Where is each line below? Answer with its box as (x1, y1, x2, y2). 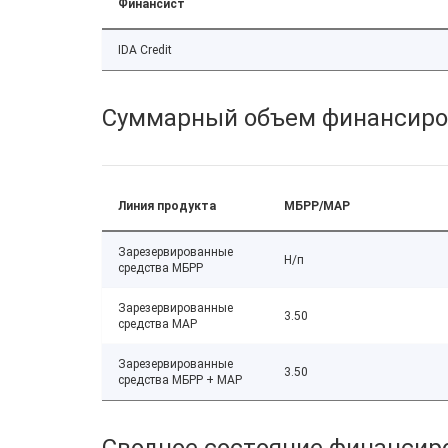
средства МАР (118, 317, 197, 331)
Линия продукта (118, 199, 216, 213)
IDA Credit (118, 43, 172, 57)
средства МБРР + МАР (118, 373, 242, 387)
